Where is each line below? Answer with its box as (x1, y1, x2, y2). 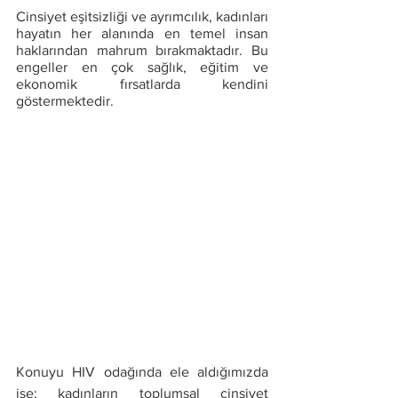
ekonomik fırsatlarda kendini (16, 76, 268, 92)
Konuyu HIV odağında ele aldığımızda (16, 364, 268, 379)
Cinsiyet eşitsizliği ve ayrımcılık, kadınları (16, 9, 268, 24)
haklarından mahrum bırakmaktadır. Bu (16, 43, 268, 58)
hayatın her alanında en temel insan (16, 26, 268, 41)
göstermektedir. (16, 93, 117, 108)
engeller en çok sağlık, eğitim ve (16, 60, 268, 75)
